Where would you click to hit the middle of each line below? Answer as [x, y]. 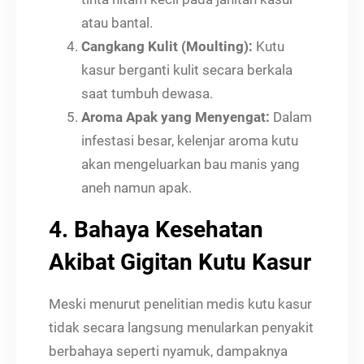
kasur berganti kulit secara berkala [187, 69]
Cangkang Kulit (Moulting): [167, 46]
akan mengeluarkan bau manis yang [191, 164]
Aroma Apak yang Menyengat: [175, 117]
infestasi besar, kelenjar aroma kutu [190, 140]
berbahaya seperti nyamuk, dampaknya [168, 351]
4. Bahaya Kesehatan [156, 229]
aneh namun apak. [136, 187]
